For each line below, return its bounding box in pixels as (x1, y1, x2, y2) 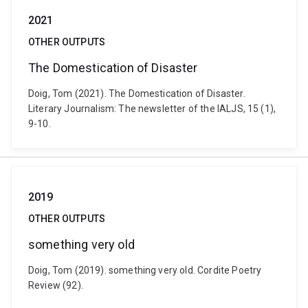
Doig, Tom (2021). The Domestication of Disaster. (28, 88, 245, 99)
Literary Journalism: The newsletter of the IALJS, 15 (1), (28, 103, 276, 114)
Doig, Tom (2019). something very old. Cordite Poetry (28, 265, 262, 276)
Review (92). (28, 280, 83, 291)
